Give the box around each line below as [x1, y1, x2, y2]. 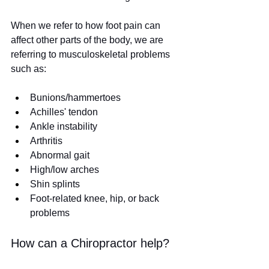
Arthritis [30, 136, 62, 147]
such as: [11, 64, 46, 74]
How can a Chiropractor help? [11, 237, 169, 250]
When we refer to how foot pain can [11, 20, 163, 31]
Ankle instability [30, 121, 97, 132]
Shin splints [30, 179, 80, 190]
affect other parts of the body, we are [11, 35, 166, 46]
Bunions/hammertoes [30, 92, 121, 103]
